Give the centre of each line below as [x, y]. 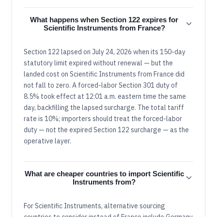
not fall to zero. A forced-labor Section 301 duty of [101, 85]
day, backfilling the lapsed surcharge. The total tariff [104, 107]
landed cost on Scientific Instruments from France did [104, 74]
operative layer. [47, 141]
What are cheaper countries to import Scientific [104, 173]
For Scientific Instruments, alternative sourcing [94, 206]
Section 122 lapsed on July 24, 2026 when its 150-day [105, 52]
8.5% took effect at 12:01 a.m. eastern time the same [105, 96]
